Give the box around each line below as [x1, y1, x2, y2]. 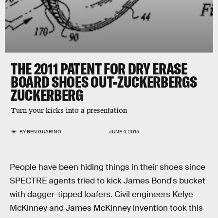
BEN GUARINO [27, 128, 62, 135]
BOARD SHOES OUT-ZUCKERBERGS [11, 72, 197, 91]
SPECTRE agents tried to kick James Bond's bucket [10, 176, 205, 186]
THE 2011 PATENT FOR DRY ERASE [11, 59, 187, 78]
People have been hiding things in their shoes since [10, 162, 205, 172]
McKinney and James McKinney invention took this [10, 203, 203, 213]
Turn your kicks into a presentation [11, 106, 127, 115]
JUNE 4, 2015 [109, 128, 139, 135]
